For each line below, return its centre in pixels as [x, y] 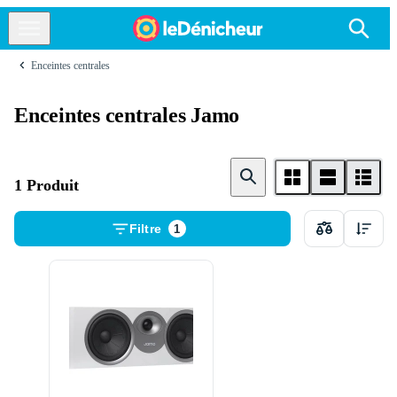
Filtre [145, 228]
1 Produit [47, 185]
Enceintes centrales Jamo [127, 115]
